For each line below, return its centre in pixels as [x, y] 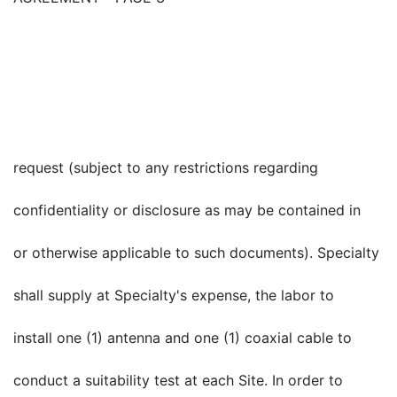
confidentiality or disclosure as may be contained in [187, 210]
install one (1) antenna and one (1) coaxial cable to [183, 338]
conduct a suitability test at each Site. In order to [178, 380]
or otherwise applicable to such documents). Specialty [196, 253]
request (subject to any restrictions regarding [166, 167]
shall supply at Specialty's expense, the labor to [174, 295]
